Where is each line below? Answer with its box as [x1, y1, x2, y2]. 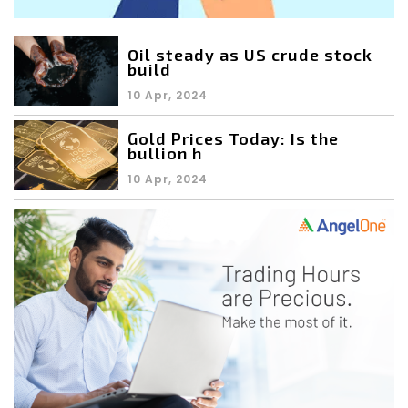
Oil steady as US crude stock [127, 44, 372, 65]
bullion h [127, 143, 202, 164]
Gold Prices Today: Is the [127, 128, 339, 149]
